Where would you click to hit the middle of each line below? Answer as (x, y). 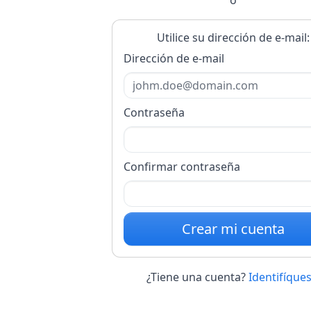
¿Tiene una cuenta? (196, 277)
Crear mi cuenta (233, 228)
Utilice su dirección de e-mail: (233, 37)
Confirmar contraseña (182, 166)
